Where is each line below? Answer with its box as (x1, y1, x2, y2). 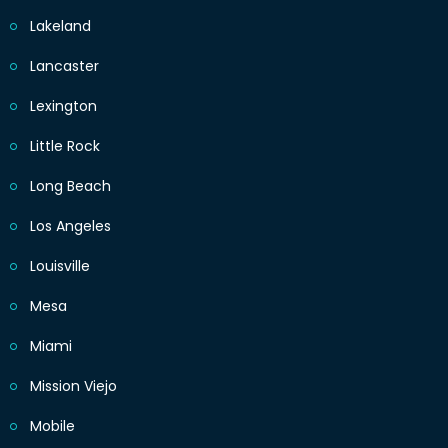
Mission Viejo (30, 376, 117, 397)
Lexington (30, 96, 97, 117)
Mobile (30, 416, 75, 437)
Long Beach (30, 176, 111, 197)
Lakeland (30, 16, 91, 37)
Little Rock (30, 136, 100, 157)
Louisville (30, 256, 90, 277)
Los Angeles (30, 216, 111, 237)
